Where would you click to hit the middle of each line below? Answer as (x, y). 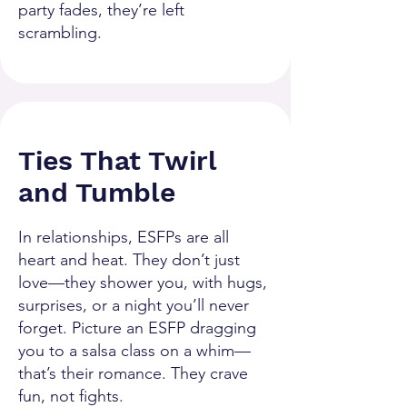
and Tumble (97, 192)
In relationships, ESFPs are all (124, 237)
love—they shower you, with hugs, (143, 283)
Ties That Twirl (117, 160)
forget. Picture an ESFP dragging (137, 328)
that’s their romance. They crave (133, 373)
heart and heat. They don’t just (129, 260)
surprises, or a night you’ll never (134, 305)
